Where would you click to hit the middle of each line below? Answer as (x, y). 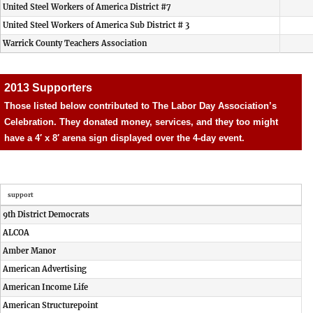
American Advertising (45, 269)
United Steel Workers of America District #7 (87, 7)
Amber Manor (29, 251)
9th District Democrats (46, 214)
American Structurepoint (50, 305)
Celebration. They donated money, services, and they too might (141, 122)
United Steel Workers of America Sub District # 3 (96, 25)
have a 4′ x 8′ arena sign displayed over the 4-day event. (124, 138)
